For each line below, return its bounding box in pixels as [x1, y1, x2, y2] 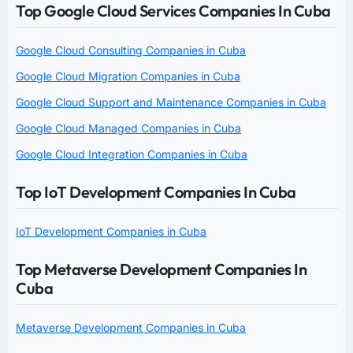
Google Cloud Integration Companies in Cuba [16, 147, 247, 161]
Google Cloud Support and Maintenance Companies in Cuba [16, 95, 326, 109]
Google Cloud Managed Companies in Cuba [16, 121, 241, 135]
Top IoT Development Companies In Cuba [16, 181, 296, 202]
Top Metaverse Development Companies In [16, 258, 307, 279]
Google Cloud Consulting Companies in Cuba [16, 43, 246, 57]
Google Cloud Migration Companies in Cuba [16, 69, 240, 83]
